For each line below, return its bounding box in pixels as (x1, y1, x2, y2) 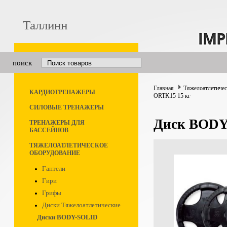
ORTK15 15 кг (154, 92, 191, 99)
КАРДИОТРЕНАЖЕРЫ (29, 89, 95, 96)
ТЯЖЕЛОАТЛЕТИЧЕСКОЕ (29, 142, 108, 149)
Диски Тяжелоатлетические (42, 201, 121, 209)
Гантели (42, 165, 65, 172)
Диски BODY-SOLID (37, 213, 97, 221)
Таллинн (23, 18, 67, 32)
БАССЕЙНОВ (29, 127, 68, 134)
